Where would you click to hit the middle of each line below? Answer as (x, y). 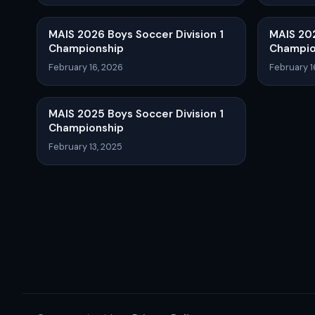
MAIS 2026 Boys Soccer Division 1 (136, 34)
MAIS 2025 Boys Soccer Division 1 (136, 114)
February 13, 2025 (85, 146)
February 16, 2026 (86, 67)
